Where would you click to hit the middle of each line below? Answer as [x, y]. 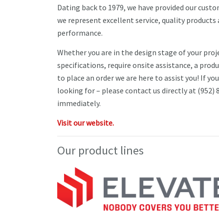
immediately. [79, 103]
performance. [80, 33]
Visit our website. [86, 123]
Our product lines [100, 151]
